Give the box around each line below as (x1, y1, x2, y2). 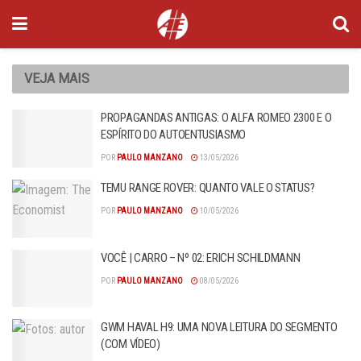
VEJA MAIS (24, 71, 89, 86)
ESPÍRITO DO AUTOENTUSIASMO (101, 127, 247, 142)
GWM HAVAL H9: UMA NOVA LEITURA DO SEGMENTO (101, 320, 338, 334)
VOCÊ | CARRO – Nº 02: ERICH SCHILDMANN (101, 250, 301, 265)
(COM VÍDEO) (101, 337, 160, 351)
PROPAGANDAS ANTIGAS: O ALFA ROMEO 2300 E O (101, 110, 332, 125)
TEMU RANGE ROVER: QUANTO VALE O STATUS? (101, 180, 315, 195)
